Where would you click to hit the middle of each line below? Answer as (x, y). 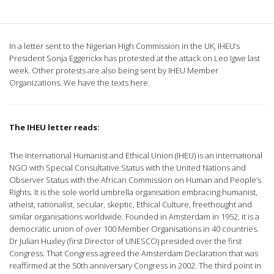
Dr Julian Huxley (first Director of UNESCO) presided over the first (125, 241)
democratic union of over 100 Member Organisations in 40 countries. (134, 229)
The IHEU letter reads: (54, 128)
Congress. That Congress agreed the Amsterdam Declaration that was (134, 254)
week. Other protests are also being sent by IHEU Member (114, 71)
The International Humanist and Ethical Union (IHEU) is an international (136, 156)
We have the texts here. (106, 83)
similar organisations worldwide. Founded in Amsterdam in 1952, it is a (134, 217)
